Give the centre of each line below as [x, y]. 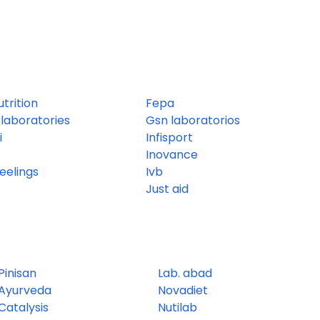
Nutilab [177, 307]
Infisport [169, 137]
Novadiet [183, 290]
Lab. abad [185, 273]
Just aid [167, 189]
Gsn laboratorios [193, 120]
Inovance [172, 154]
